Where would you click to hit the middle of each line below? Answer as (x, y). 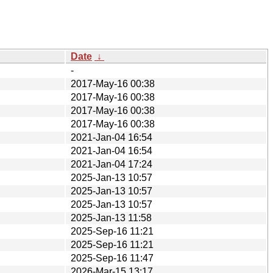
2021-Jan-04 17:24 (112, 164)
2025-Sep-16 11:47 (112, 258)
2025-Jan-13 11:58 (111, 218)
